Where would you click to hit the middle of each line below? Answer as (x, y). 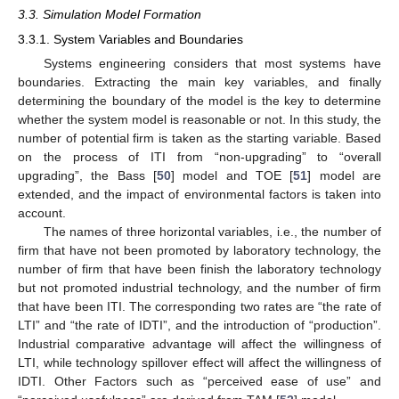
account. (42, 213)
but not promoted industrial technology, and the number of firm (199, 288)
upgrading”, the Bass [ (87, 176)
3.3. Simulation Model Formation (110, 14)
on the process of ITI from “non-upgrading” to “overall (199, 157)
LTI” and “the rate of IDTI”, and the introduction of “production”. (199, 326)
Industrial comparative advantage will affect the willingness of (199, 344)
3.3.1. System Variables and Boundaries (130, 40)
